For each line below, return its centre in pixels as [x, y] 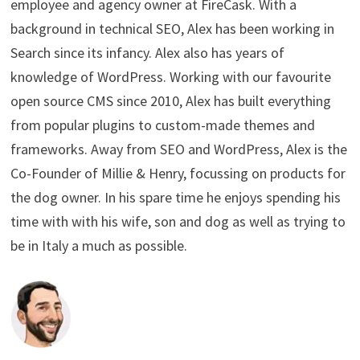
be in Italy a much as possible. [98, 245]
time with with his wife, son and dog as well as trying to [178, 221]
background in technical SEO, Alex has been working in [172, 28]
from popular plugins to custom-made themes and [162, 125]
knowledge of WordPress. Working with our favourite [170, 76]
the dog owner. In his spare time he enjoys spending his [175, 197]
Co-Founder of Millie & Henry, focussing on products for [178, 173]
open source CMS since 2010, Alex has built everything [170, 100]
